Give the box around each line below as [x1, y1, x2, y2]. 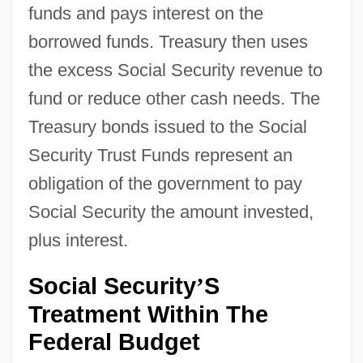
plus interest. [28, 229, 128, 250]
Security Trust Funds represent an [28, 144, 293, 165]
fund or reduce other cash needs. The [28, 88, 320, 109]
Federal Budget [28, 328, 200, 355]
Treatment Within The [28, 301, 268, 327]
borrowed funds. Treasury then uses [28, 31, 308, 52]
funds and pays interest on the [28, 2, 263, 23]
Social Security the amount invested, [28, 201, 314, 222]
